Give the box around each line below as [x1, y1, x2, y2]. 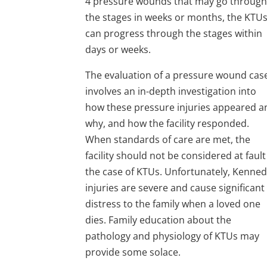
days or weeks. [85, 42, 151, 56]
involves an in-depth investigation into [85, 84, 257, 98]
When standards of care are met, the [85, 132, 251, 146]
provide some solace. [85, 245, 181, 259]
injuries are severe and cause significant [85, 181, 265, 194]
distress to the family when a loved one [85, 197, 261, 210]
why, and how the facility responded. [85, 116, 250, 130]
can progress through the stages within [85, 26, 263, 40]
